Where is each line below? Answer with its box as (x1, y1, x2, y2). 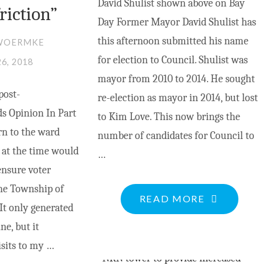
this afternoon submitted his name (97, 35, 248, 48)
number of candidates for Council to (97, 130, 254, 143)
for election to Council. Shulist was (97, 54, 248, 67)
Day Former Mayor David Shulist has (97, 16, 256, 29)
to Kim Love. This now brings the (97, 111, 240, 124)
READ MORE (139, 192, 205, 204)
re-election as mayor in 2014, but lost (97, 92, 258, 105)
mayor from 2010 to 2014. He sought (97, 73, 255, 86)
